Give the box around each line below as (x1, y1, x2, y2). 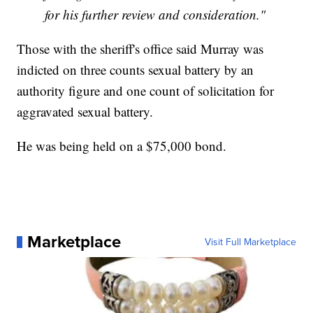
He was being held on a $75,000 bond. (17, 137, 231, 155)
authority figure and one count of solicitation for (17, 82, 275, 100)
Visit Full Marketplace (204, 235, 296, 249)
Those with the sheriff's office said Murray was (17, 40, 264, 58)
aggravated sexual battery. (17, 103, 154, 121)
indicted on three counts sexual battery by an (17, 61, 254, 79)
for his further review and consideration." (45, 6, 266, 24)
